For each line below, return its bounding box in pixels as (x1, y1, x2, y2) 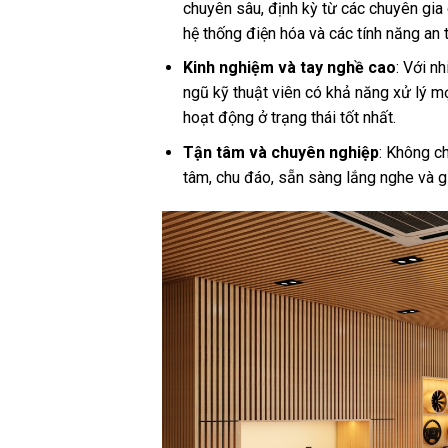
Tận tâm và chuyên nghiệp (182, 143, 379, 163)
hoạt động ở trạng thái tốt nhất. (182, 108, 396, 128)
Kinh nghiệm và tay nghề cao (182, 58, 396, 78)
